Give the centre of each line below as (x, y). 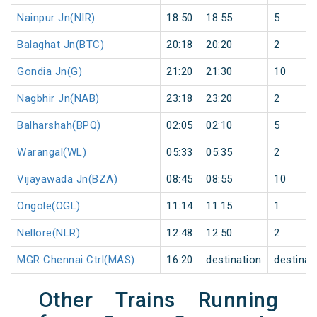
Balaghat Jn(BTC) (60, 45)
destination (234, 260)
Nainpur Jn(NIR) (56, 18)
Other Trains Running (158, 300)
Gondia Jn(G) (50, 72)
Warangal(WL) (52, 152)
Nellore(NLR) (48, 233)
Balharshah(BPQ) (59, 126)
